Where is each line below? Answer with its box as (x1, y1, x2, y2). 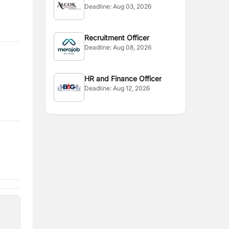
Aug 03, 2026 (113, 3, 152, 10)
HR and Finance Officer (84, 74, 162, 83)
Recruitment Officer (84, 33, 150, 42)
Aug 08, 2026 (113, 43, 152, 51)
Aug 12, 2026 (113, 84, 150, 92)
